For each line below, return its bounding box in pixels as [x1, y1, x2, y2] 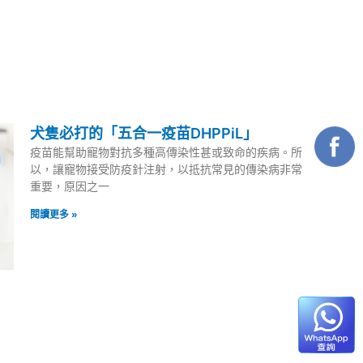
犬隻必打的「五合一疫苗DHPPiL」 [30, 125, 258, 143]
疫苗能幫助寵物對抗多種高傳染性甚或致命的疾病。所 [30, 145, 303, 160]
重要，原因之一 [30, 179, 110, 194]
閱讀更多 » [30, 208, 79, 221]
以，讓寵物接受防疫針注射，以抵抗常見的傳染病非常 [30, 162, 303, 177]
